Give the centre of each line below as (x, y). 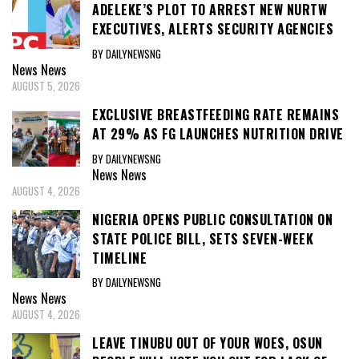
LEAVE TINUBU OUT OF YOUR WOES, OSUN (208, 343)
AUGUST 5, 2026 (46, 85)
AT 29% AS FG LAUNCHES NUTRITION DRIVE (218, 133)
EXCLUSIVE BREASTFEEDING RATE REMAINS (216, 114)
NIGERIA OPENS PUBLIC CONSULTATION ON (212, 219)
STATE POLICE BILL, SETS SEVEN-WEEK (203, 238)
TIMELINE (119, 258)
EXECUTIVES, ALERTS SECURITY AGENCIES (213, 29)
